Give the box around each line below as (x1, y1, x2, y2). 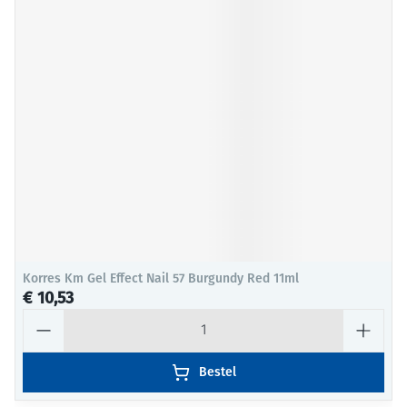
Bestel (198, 364, 236, 380)
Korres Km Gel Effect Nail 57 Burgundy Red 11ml (23, 271, 299, 286)
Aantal (22, 308, 65, 325)
